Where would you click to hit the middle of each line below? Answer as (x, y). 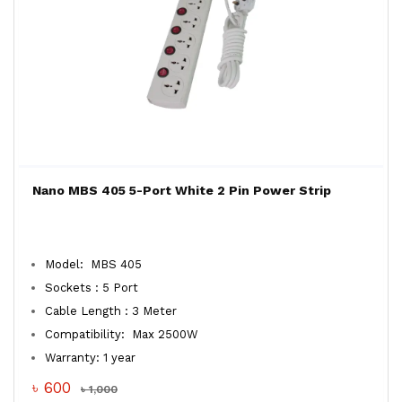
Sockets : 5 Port (92, 288)
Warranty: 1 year (90, 358)
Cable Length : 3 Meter (111, 311)
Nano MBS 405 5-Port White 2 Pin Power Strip (182, 190)
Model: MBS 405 (93, 264)
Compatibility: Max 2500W (123, 334)
